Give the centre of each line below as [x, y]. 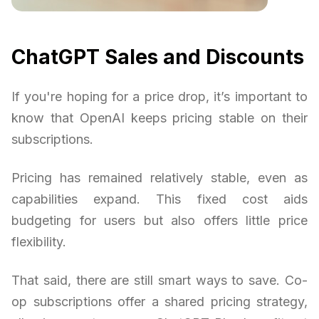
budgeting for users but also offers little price [159, 220]
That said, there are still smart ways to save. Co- [159, 280]
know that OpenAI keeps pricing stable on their [159, 117]
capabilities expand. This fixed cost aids [159, 199]
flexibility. [39, 241]
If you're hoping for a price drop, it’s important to [159, 96]
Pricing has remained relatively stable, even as [159, 177]
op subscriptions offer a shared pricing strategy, [159, 301]
